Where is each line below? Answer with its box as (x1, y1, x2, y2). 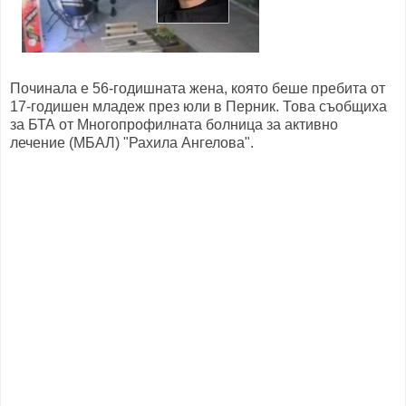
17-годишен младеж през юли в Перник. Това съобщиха (10, 98, 387, 114)
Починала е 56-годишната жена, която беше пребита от (10, 80, 385, 96)
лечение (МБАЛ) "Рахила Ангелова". (10, 134, 254, 150)
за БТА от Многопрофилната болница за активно (10, 116, 338, 132)
